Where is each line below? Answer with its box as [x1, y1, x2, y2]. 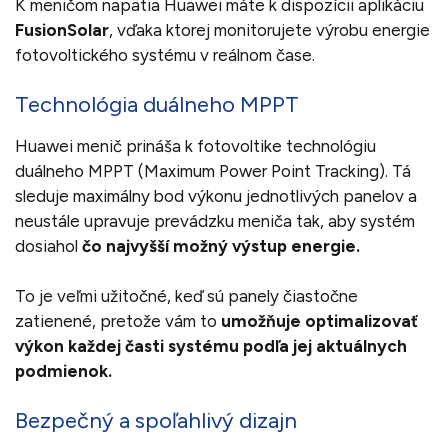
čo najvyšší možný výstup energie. [82, 235, 360, 256]
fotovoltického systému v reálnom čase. [15, 44, 319, 65]
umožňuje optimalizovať [221, 310, 418, 331]
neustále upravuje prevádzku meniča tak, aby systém [15, 210, 415, 231]
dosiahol [15, 235, 82, 256]
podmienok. [15, 360, 112, 381]
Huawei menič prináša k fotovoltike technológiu [15, 135, 376, 156]
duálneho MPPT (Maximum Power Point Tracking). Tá [15, 160, 411, 181]
